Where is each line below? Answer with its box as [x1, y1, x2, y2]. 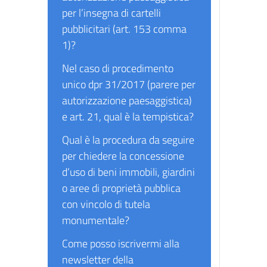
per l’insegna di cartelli [62, 5, 161, 21]
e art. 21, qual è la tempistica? [62, 108, 194, 125]
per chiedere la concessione [62, 148, 184, 164]
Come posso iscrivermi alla [62, 235, 179, 252]
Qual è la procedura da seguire [62, 132, 194, 148]
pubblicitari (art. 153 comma [62, 21, 187, 37]
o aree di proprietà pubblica [62, 180, 181, 196]
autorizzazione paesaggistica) [62, 92, 192, 108]
